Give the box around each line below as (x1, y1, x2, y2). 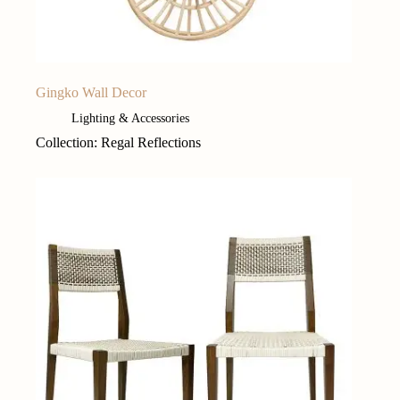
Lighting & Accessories (71, 111, 189, 125)
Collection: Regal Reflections (36, 134, 201, 150)
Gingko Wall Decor (36, 84, 146, 100)
